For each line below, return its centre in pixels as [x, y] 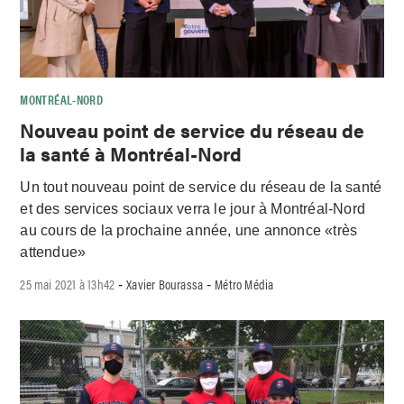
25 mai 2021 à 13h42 [68, 283]
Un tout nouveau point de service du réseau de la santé [201, 187]
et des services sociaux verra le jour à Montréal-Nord [193, 208]
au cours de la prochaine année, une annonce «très [189, 230]
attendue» [53, 252]
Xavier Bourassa [165, 283]
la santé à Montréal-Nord [131, 154]
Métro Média [244, 283]
